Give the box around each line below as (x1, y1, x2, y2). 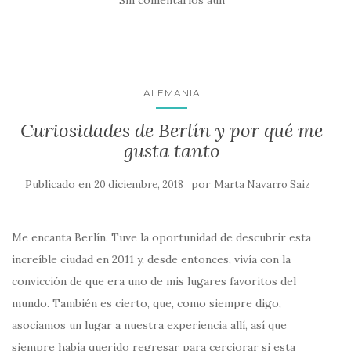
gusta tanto (123, 139, 220, 164)
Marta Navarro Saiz (214, 178, 310, 192)
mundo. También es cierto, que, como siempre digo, (12, 296, 281, 311)
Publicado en (25, 177, 94, 192)
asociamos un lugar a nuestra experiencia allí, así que (12, 318, 287, 333)
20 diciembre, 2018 (94, 178, 183, 192)
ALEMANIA (143, 87, 201, 100)
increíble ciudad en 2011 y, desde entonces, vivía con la (12, 252, 291, 267)
